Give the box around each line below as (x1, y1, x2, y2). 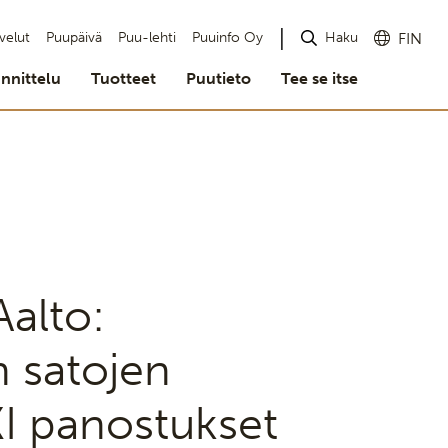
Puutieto (186, 69, 251, 88)
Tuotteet (91, 69, 156, 88)
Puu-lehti (118, 29, 176, 46)
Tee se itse (281, 69, 358, 88)
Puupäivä (46, 29, 102, 46)
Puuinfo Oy (192, 29, 263, 46)
